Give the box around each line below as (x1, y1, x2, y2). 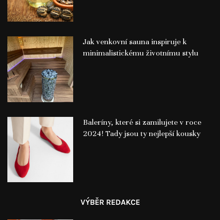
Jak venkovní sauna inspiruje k (82, 36, 187, 47)
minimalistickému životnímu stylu (82, 48, 198, 58)
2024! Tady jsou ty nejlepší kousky (82, 128, 200, 138)
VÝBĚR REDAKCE (80, 197, 140, 207)
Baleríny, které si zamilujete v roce (82, 117, 201, 127)
